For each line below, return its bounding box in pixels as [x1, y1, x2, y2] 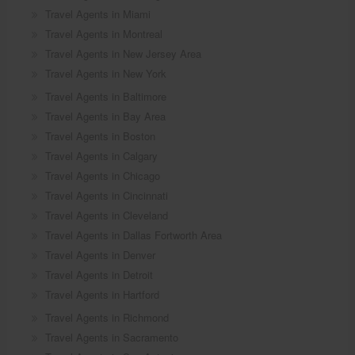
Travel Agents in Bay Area [44, 108, 166, 124]
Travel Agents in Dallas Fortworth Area [44, 227, 222, 242]
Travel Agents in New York [44, 65, 166, 81]
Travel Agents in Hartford [44, 286, 159, 302]
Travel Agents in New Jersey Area [44, 45, 201, 61]
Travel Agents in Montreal [44, 25, 162, 41]
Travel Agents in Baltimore [44, 88, 166, 104]
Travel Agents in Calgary [44, 147, 158, 163]
